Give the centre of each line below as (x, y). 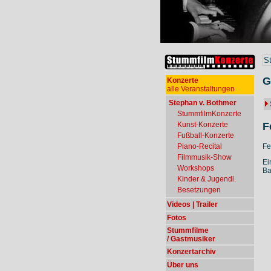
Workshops (196, 168)
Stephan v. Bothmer (203, 103)
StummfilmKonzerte (209, 114)
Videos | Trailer (192, 204)
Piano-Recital (200, 146)
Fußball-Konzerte (206, 135)
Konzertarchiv (191, 252)
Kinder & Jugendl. (207, 179)
